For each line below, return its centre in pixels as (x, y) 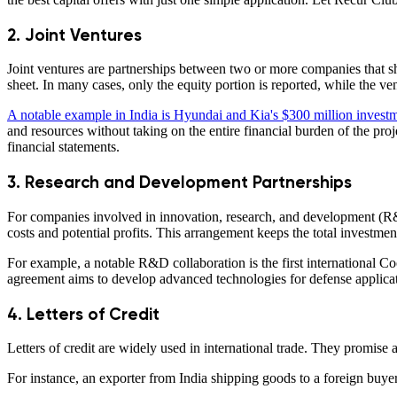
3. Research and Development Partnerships (179, 183)
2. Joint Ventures (74, 35)
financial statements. (63, 147)
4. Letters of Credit (88, 314)
